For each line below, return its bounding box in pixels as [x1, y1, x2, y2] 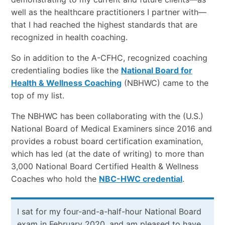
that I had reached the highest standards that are [11, 19, 197, 30]
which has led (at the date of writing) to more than [11, 148, 204, 159]
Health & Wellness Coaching [11, 77, 122, 88]
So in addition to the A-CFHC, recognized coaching [11, 52, 207, 63]
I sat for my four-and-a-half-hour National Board [17, 206, 201, 216]
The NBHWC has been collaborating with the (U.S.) [11, 110, 203, 121]
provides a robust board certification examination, [11, 136, 203, 146]
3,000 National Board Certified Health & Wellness [11, 161, 198, 171]
